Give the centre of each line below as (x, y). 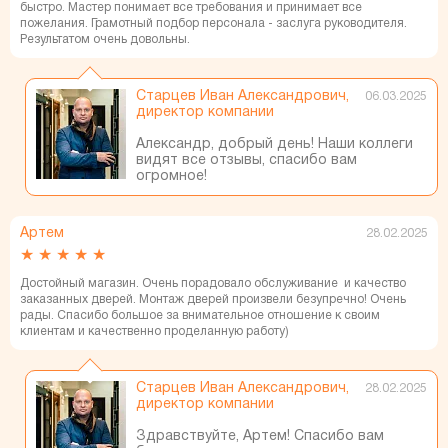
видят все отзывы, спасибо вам (246, 160)
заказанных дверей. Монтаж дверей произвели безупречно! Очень (213, 299)
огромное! (171, 176)
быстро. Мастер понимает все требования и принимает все (191, 7)
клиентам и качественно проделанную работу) (154, 331)
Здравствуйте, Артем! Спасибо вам (260, 436)
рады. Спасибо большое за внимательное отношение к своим (200, 315)
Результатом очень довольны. (105, 39)
